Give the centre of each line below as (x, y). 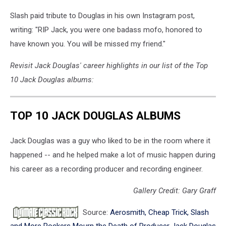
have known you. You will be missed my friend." (88, 44)
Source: (95, 213)
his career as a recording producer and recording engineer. (106, 169)
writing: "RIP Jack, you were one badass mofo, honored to (106, 30)
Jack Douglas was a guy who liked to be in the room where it (110, 141)
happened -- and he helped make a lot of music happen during (113, 155)
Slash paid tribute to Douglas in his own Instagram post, (102, 15)
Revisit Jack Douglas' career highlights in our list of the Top (109, 65)
